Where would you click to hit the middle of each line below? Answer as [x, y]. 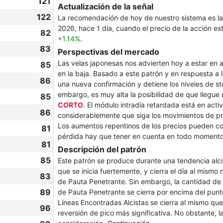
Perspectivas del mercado [109, 52]
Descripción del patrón [102, 149]
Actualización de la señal [106, 6]
